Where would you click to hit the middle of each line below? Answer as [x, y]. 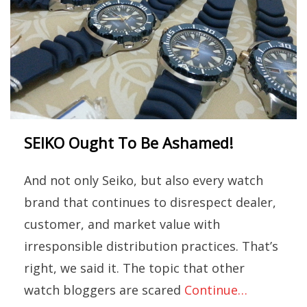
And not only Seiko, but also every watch [144, 180]
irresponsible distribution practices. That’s [151, 246]
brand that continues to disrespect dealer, [150, 202]
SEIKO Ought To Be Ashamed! [128, 142]
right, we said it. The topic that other [134, 268]
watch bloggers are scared [104, 290]
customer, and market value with [122, 224]
